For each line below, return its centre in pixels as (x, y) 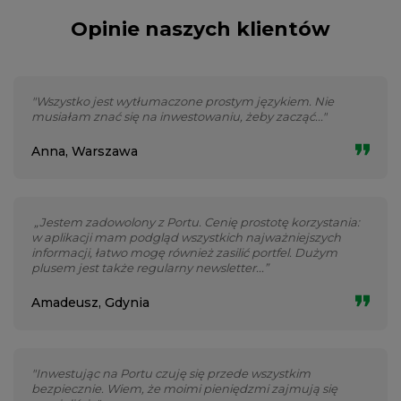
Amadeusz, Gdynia (90, 303)
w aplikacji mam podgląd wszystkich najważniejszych (186, 237)
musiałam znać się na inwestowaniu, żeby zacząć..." (179, 116)
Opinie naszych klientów (200, 29)
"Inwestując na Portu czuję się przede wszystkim (171, 373)
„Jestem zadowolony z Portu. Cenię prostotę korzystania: (196, 222)
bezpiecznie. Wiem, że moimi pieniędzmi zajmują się (184, 388)
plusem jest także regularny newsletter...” (150, 268)
